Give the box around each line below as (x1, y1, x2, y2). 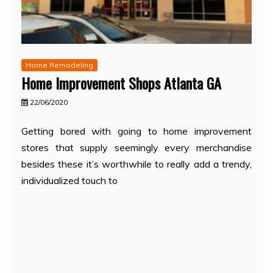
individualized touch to (21, 174, 118, 186)
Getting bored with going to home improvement (21, 124, 252, 137)
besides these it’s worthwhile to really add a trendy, (21, 157, 252, 170)
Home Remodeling (26, 60, 93, 69)
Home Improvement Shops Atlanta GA (21, 71, 221, 94)
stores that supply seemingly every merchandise (21, 141, 252, 154)
